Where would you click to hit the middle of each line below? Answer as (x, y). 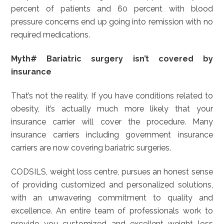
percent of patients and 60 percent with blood (112, 9)
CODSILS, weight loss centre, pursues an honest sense (112, 172)
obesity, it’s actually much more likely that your (112, 109)
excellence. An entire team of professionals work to (112, 211)
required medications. (51, 35)
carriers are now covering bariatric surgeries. (91, 148)
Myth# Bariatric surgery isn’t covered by (112, 59)
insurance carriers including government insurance (112, 135)
